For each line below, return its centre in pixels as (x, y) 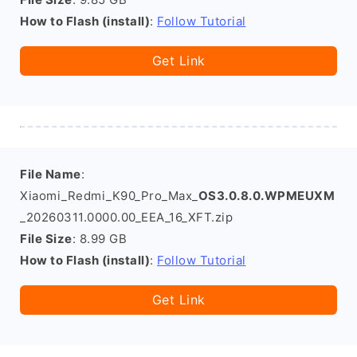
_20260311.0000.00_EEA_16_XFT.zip (126, 217)
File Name (51, 174)
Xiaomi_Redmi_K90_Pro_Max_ (109, 196)
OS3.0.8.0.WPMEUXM (266, 196)
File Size (46, 239)
